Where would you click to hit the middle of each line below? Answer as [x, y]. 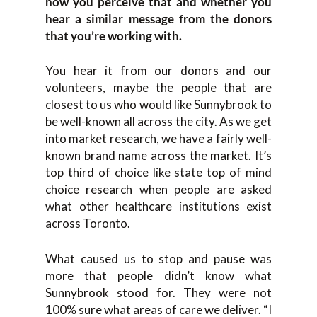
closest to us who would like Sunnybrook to [158, 104]
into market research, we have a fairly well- [158, 138]
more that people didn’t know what [158, 275]
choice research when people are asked [158, 189]
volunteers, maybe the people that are [158, 87]
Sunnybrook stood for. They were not [158, 292]
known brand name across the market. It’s [158, 155]
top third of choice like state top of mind [158, 172]
